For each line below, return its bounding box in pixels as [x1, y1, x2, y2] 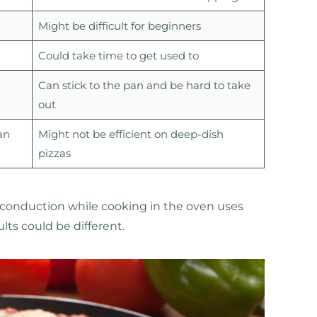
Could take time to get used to [38, 48, 199, 62]
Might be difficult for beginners [38, 18, 201, 33]
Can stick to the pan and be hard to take [38, 78, 250, 92]
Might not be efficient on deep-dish [38, 127, 224, 141]
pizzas [38, 146, 71, 160]
